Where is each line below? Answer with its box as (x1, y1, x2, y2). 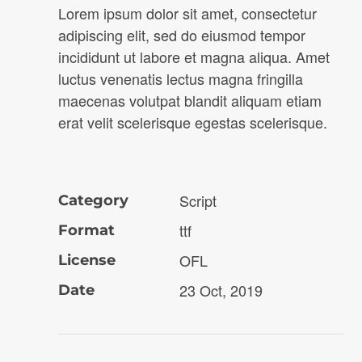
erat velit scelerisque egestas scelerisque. (58, 112, 327, 133)
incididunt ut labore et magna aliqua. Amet (58, 46, 330, 67)
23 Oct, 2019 (179, 280, 263, 301)
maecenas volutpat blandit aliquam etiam (58, 90, 322, 111)
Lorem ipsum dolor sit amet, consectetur (58, 2, 317, 23)
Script (179, 190, 217, 211)
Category (58, 192, 128, 209)
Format (58, 221, 115, 239)
